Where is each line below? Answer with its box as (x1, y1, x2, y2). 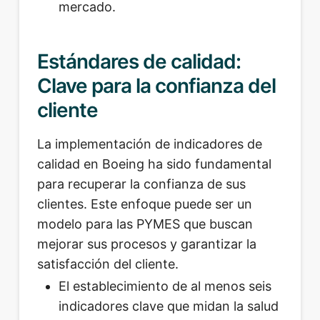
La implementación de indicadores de (36, 136, 262, 151)
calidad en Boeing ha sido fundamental (36, 156, 271, 171)
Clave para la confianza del (36, 73, 276, 98)
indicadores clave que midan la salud (58, 299, 279, 314)
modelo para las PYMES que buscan (36, 216, 253, 231)
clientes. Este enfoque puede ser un (36, 196, 252, 211)
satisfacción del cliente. (36, 256, 179, 271)
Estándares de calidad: (36, 49, 241, 74)
